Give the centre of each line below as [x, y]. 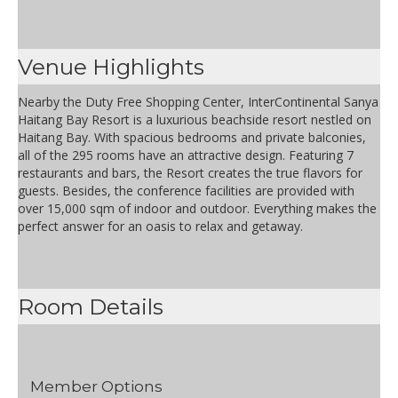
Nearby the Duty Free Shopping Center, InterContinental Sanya [198, 102]
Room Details [91, 307]
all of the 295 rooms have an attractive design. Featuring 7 [186, 155]
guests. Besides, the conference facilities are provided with [186, 191]
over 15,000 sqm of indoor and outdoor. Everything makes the [197, 209]
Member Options [96, 387]
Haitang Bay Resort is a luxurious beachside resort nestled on [195, 120]
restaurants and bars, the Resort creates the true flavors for [190, 173]
